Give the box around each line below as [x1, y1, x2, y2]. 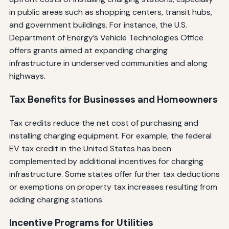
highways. [9, 71, 45, 82]
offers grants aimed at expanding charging [9, 45, 168, 56]
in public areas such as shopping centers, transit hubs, [9, 7, 212, 18]
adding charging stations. [9, 194, 104, 205]
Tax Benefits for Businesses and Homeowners [9, 93, 218, 106]
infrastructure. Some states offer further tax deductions [9, 168, 220, 179]
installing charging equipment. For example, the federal [9, 130, 212, 141]
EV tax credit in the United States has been [9, 143, 171, 154]
